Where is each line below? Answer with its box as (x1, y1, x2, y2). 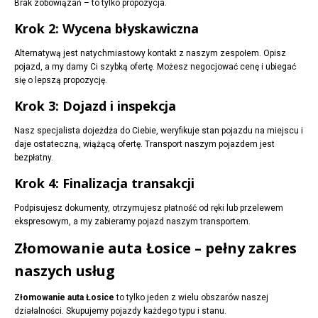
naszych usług (14, 261, 115, 281)
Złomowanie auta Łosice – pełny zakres (14, 238, 297, 258)
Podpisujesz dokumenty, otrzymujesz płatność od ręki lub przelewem (14, 203, 283, 214)
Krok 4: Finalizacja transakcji (14, 175, 194, 192)
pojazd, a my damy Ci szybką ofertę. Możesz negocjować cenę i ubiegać (14, 62, 296, 72)
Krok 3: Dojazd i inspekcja (14, 97, 176, 115)
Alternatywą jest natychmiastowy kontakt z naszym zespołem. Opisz (14, 48, 286, 59)
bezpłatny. (14, 153, 53, 163)
